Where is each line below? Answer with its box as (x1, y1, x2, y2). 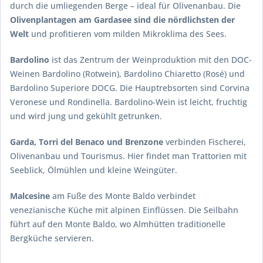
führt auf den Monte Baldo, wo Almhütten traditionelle (10, 218, 225, 230)
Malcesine (10, 190, 50, 202)
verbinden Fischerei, (163, 136, 246, 148)
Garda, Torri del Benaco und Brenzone (10, 136, 163, 148)
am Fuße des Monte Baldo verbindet (50, 190, 195, 202)
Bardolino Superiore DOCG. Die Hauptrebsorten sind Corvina (10, 82, 249, 94)
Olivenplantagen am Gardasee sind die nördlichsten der (10, 14, 235, 26)
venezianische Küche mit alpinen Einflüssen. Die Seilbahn (10, 204, 238, 216)
